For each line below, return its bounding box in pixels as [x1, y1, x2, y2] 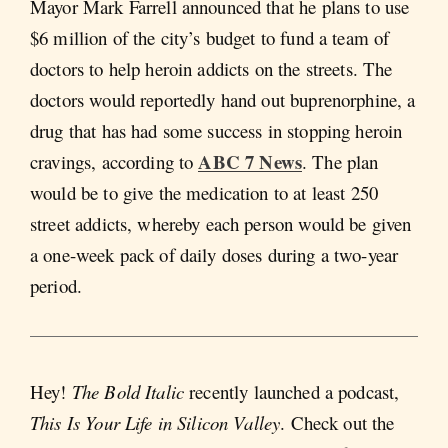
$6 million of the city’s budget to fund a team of [30, 25, 390, 51]
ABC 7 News [198, 148, 302, 176]
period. [30, 273, 83, 299]
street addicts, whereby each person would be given [30, 211, 412, 237]
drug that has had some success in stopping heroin [30, 118, 403, 144]
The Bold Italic [71, 378, 184, 404]
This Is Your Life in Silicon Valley [30, 409, 281, 435]
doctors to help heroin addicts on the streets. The [30, 56, 393, 82]
